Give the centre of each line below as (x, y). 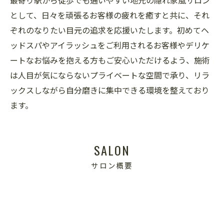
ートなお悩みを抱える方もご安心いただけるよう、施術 (110, 60)
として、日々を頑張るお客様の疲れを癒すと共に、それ (110, 15)
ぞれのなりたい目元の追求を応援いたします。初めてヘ (109, 30)
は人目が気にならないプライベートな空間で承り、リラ (110, 75)
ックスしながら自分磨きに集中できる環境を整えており (110, 90)
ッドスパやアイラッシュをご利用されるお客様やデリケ (110, 45)
